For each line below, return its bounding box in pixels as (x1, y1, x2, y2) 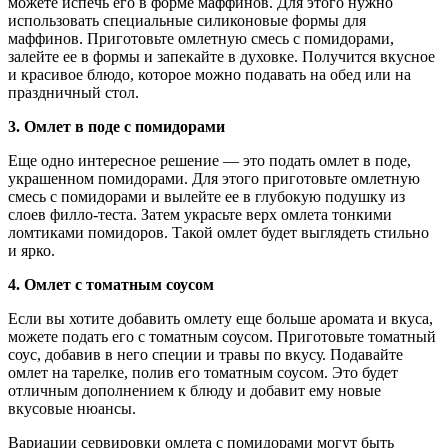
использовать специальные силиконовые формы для (8, 11, 366, 29)
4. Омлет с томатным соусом (8, 275, 214, 293)
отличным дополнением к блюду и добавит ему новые (8, 381, 381, 399)
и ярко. (8, 241, 55, 259)
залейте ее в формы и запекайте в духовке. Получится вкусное (8, 47, 435, 65)
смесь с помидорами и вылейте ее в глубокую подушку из (8, 187, 405, 205)
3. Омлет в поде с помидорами (8, 117, 225, 135)
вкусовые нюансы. (8, 399, 136, 417)
